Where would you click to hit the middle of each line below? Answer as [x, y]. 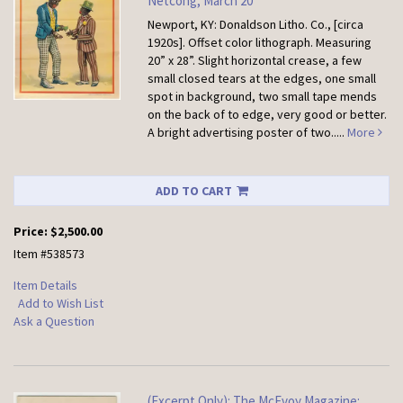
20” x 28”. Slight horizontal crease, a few [255, 61]
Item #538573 [49, 254]
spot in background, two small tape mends [263, 97]
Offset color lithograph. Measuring [280, 43]
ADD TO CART [193, 191]
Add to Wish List [61, 304]
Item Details [45, 286]
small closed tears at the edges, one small [262, 79]
